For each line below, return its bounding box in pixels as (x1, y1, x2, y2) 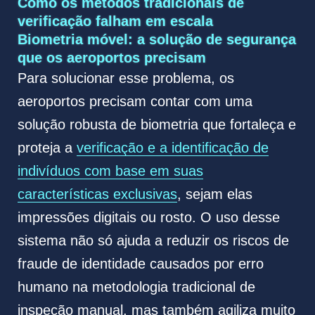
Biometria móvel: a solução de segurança (17, 32, 296, 48)
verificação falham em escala (17, 13, 213, 30)
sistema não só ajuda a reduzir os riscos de (17, 233, 289, 249)
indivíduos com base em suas (17, 163, 203, 179)
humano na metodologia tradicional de (17, 279, 255, 295)
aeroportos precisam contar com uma (17, 94, 252, 110)
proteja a (17, 140, 77, 156)
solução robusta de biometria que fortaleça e (17, 117, 296, 133)
